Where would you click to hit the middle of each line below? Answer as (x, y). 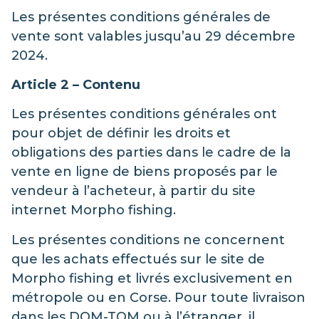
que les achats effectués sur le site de (138, 259)
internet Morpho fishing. (94, 210)
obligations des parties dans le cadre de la (151, 153)
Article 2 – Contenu (76, 85)
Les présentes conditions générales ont (144, 114)
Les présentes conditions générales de (141, 17)
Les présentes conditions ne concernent (148, 240)
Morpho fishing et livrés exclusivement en (152, 278)
